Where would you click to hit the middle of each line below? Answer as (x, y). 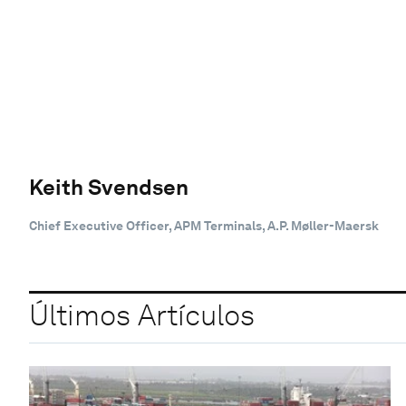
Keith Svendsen (109, 187)
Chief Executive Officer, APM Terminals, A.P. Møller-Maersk (204, 225)
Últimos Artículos (142, 315)
